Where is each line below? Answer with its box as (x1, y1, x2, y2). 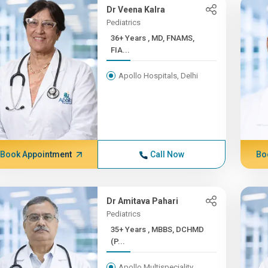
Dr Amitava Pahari (106, 196, 179, 206)
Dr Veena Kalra (106, 5, 166, 14)
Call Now (150, 150, 184, 159)
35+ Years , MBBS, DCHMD (111, 225, 148, 234)
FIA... (111, 45, 130, 54)
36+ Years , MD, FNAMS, (111, 33, 148, 42)
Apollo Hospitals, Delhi (118, 71, 199, 80)
